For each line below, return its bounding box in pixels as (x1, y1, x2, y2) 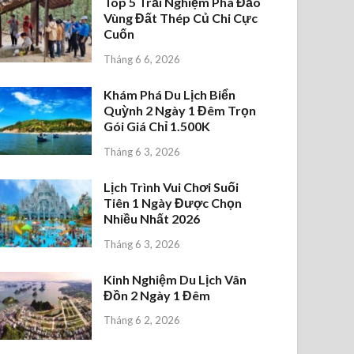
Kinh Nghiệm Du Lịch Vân (104, 271, 247, 287)
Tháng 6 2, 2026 (104, 314, 181, 327)
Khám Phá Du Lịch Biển (104, 86, 236, 102)
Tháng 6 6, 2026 (104, 52, 181, 66)
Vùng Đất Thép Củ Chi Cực (104, 10, 258, 26)
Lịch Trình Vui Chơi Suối (104, 179, 239, 194)
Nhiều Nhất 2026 (104, 210, 201, 226)
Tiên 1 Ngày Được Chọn (104, 194, 243, 210)
